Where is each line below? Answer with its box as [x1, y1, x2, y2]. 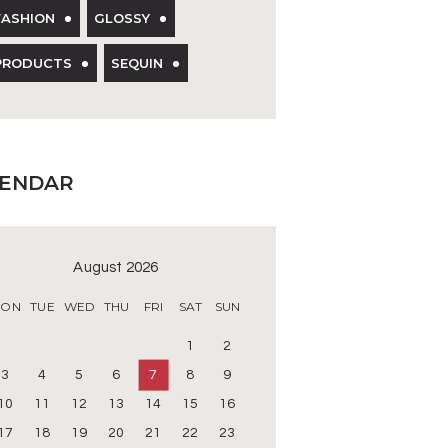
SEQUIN [111, 55, 163, 72]
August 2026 [73, 260, 159, 276]
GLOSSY [94, 10, 150, 27]
